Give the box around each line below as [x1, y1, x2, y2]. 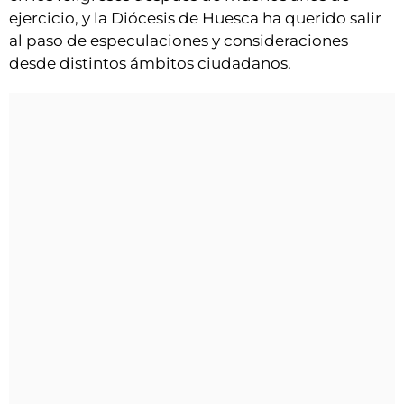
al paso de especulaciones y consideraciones [9, 32, 348, 50]
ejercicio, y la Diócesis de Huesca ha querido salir [9, 9, 381, 28]
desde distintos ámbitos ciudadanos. [9, 54, 291, 73]
